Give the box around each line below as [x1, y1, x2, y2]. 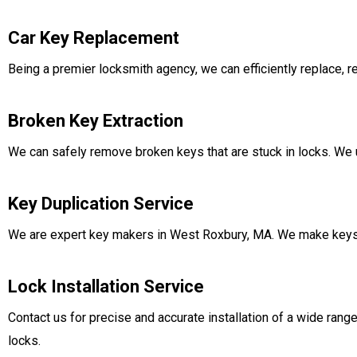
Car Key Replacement [8, 28, 179, 48]
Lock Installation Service [8, 277, 204, 296]
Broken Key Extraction [8, 111, 183, 131]
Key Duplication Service [8, 194, 194, 214]
